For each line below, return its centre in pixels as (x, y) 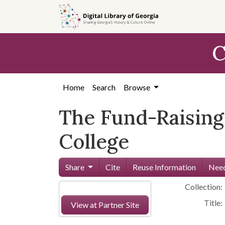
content (26, 36)
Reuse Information (164, 167)
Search (104, 87)
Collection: (204, 187)
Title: (213, 203)
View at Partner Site (105, 205)
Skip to (25, 12)
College (94, 141)
